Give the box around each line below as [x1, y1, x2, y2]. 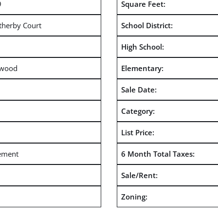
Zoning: [121, 191, 147, 201]
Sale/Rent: [121, 170, 158, 180]
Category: [121, 106, 155, 116]
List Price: [121, 127, 154, 137]
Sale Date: [121, 84, 157, 94]
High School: [121, 41, 164, 52]
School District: [121, 20, 173, 30]
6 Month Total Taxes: [121, 148, 195, 159]
